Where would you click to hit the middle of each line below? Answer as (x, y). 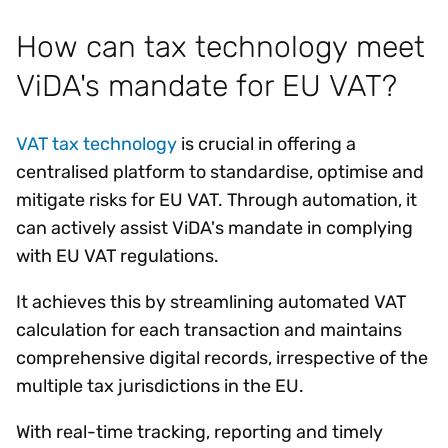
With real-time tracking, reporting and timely (199, 431)
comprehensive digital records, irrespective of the (222, 357)
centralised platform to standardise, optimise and (220, 171)
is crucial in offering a (266, 143)
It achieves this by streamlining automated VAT (211, 301)
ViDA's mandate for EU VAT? (210, 85)
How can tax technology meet (220, 46)
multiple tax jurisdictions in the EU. (165, 385)
